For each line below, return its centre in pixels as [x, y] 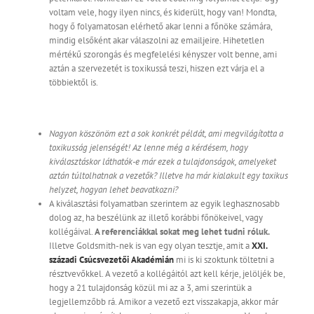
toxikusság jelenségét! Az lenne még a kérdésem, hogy [149, 148]
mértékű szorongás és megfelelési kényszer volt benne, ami [163, 55]
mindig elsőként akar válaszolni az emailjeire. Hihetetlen [157, 41]
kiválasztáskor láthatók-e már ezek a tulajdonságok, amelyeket [163, 162]
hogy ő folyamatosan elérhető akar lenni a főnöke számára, [161, 27]
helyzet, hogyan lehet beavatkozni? [114, 190]
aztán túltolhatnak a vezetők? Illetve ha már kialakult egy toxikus [169, 176]
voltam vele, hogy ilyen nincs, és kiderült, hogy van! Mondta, [163, 13]
